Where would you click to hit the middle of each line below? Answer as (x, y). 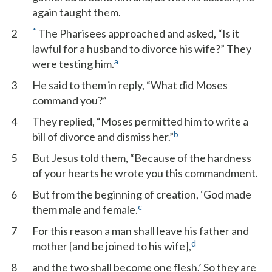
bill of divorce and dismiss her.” (103, 137)
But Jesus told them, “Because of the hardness (142, 158)
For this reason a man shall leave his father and (141, 231)
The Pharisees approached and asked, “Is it (138, 33)
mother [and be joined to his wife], (112, 246)
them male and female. (85, 209)
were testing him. (73, 64)
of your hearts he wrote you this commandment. (145, 173)
